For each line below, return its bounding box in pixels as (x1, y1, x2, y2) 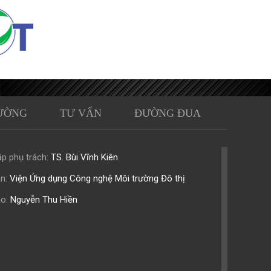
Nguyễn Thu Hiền (7, 194, 77, 205)
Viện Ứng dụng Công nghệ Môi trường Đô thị (9, 172, 185, 184)
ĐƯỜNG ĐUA (134, 106, 201, 119)
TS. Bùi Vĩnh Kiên (48, 151, 118, 163)
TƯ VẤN (60, 106, 102, 119)
